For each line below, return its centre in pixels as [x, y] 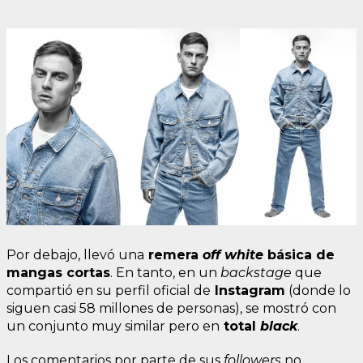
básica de [299, 254]
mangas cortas [58, 272]
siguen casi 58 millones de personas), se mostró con [171, 308]
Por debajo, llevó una [75, 254]
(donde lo [318, 290]
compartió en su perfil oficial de [109, 290]
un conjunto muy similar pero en [113, 326]
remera [173, 254]
